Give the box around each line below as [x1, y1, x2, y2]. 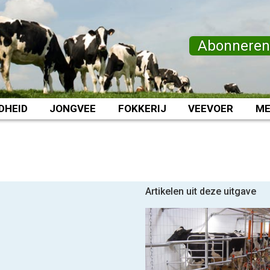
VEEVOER [188, 102, 234, 115]
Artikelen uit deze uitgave [145, 186, 256, 197]
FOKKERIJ [118, 102, 166, 115]
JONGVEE [49, 102, 96, 115]
